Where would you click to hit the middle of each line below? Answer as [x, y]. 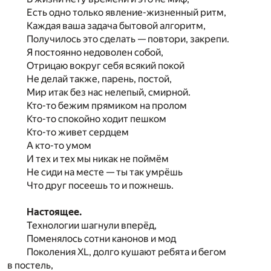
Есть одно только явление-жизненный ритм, [126, 12]
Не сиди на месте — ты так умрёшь [105, 172]
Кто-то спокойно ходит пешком [96, 119]
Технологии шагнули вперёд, [92, 225]
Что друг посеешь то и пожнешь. [100, 185]
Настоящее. [54, 212]
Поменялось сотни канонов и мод [101, 238]
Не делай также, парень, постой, [99, 79]
